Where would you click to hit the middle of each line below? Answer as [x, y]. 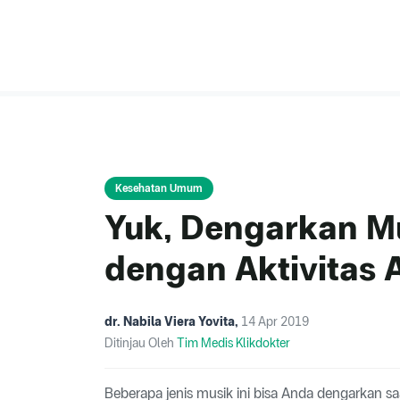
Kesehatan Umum [159, 189]
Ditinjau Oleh [141, 343]
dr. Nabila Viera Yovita [170, 322]
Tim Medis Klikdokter [233, 343]
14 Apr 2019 [275, 322]
